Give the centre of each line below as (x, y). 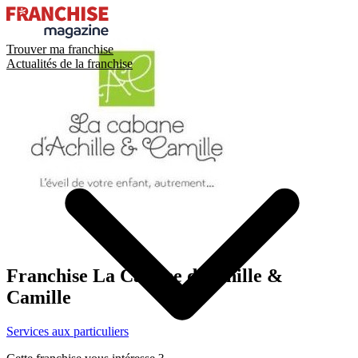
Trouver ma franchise (60, 49)
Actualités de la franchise (70, 64)
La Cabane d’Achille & (188, 275)
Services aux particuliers (68, 331)
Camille (39, 297)
